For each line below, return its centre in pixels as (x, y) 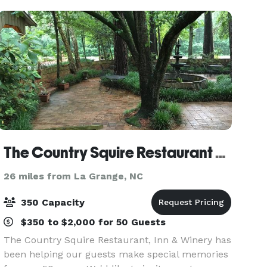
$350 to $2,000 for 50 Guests (92, 222)
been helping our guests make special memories (116, 254)
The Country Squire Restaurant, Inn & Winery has (118, 240)
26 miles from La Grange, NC (74, 176)
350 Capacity (52, 202)
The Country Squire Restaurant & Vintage (221, 153)
